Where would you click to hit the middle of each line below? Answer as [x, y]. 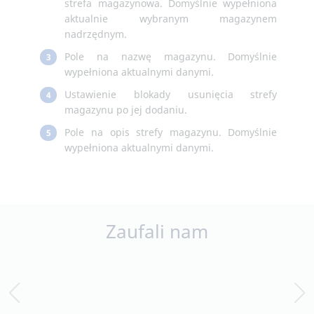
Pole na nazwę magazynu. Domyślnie [171, 57]
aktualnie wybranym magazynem [171, 19]
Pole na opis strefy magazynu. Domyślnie [171, 132]
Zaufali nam [157, 232]
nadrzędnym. [96, 34]
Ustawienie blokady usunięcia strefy [171, 95]
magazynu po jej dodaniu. [126, 110]
